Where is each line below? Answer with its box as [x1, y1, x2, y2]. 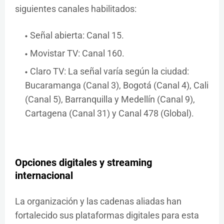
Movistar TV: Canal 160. [30, 48, 124, 59]
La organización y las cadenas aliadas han [15, 196, 181, 207]
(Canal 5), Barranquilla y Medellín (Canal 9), [25, 94, 195, 105]
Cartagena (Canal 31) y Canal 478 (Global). [25, 108, 194, 119]
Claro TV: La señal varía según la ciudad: [30, 66, 189, 77]
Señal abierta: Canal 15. [30, 30, 124, 41]
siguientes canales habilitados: [15, 3, 136, 14]
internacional [15, 169, 73, 182]
